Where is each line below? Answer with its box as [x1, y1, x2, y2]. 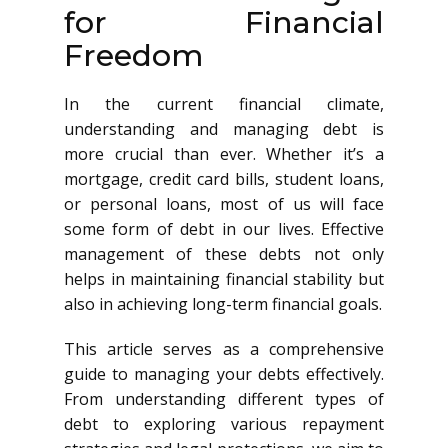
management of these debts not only [64, 243, 384, 265]
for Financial [64, 4, 384, 41]
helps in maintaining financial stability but [64, 268, 384, 290]
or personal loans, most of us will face [64, 193, 384, 215]
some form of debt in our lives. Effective [64, 218, 384, 240]
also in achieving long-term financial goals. [64, 293, 382, 315]
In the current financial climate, [64, 93, 384, 115]
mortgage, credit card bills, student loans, [64, 168, 384, 190]
